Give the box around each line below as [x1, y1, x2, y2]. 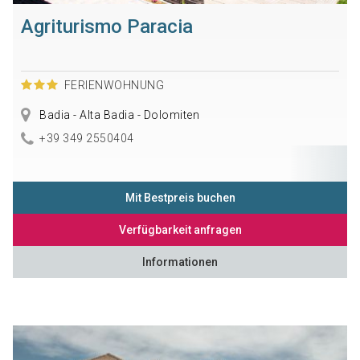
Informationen [142, 255, 218, 268]
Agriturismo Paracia [20, 15, 193, 39]
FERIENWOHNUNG [63, 79, 165, 92]
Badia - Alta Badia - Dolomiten [36, 108, 200, 122]
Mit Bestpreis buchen [125, 190, 235, 204]
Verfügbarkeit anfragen [118, 223, 242, 236]
